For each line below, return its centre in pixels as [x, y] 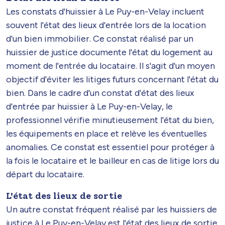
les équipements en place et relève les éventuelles [106, 133]
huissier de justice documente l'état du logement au [109, 52]
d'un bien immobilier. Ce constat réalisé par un [100, 38]
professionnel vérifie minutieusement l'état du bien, [110, 120]
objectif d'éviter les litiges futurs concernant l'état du [112, 79]
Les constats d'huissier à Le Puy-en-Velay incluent [105, 11]
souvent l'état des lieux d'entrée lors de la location [106, 25]
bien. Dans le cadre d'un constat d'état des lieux [100, 93]
